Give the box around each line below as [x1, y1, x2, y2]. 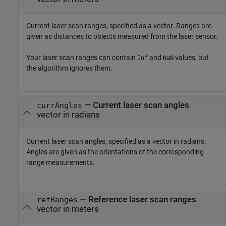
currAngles [36, 101, 82, 110]
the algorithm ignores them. [26, 64, 112, 73]
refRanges [36, 196, 78, 204]
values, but [174, 53, 209, 62]
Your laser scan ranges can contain [26, 53, 137, 62]
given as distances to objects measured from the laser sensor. [26, 32, 218, 41]
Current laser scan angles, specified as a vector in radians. [26, 137, 206, 146]
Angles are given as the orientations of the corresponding [26, 148, 204, 156]
